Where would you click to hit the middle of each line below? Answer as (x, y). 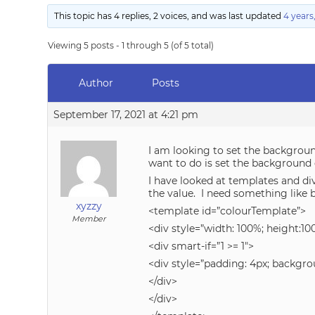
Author (96, 83)
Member (89, 219)
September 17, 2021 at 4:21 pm (126, 115)
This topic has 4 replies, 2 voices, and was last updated (169, 16)
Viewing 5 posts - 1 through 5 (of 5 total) (131, 45)
